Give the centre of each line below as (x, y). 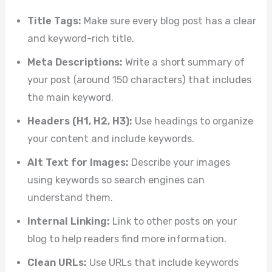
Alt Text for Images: (78, 162)
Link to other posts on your (174, 221)
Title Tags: (55, 21)
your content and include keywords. (111, 138)
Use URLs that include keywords (163, 262)
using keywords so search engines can (116, 180)
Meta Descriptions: (75, 62)
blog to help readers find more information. (127, 239)
